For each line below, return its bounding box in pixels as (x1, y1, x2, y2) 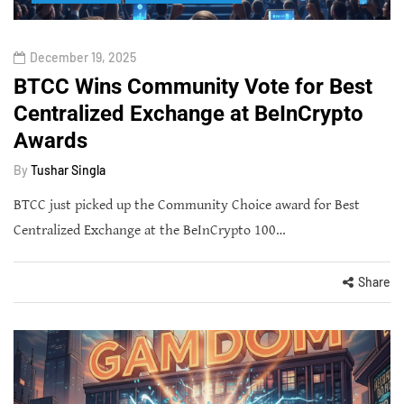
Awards (14, 127, 87, 153)
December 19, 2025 (30, 49, 136, 65)
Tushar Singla (31, 161, 106, 178)
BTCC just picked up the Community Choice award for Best (14, 196, 360, 214)
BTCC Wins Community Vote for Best (14, 73, 372, 99)
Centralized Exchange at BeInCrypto (14, 100, 363, 126)
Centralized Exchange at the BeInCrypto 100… (14, 221, 286, 239)
